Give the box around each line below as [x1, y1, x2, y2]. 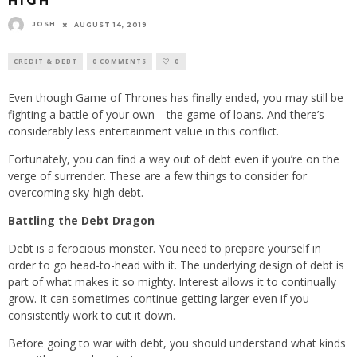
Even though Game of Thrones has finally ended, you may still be [8, 90, 343, 106]
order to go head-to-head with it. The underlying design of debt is [8, 257, 344, 273]
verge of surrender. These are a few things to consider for [8, 168, 307, 184]
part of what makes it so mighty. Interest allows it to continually [8, 274, 336, 290]
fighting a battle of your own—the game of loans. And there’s [8, 107, 324, 123]
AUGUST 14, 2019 [74, 21, 147, 29]
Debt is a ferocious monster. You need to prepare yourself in [8, 241, 321, 257]
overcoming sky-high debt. [8, 185, 143, 201]
